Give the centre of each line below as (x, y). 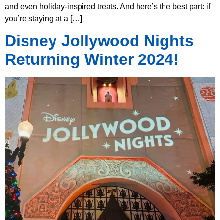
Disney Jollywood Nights (99, 41)
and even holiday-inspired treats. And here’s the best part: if (108, 7)
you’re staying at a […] (43, 19)
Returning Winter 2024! (92, 60)
